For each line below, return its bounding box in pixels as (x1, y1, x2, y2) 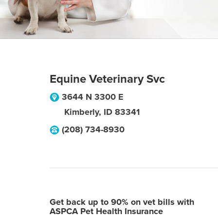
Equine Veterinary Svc (50, 72, 165, 86)
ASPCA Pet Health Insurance (50, 206, 163, 217)
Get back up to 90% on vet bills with (50, 197, 194, 207)
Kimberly (64, 107, 99, 117)
